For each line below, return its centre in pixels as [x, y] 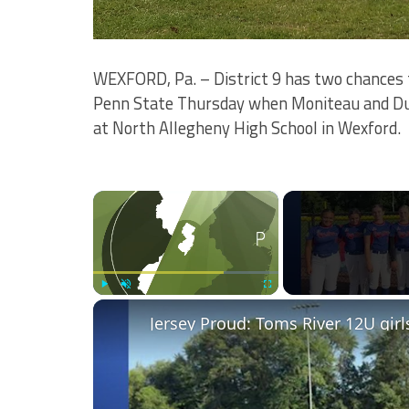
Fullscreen [283, 303]
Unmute [138, 303]
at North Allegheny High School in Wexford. [247, 127]
